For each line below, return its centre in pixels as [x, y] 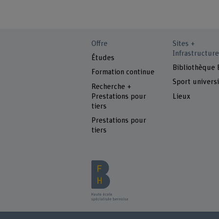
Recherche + [112, 87]
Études [103, 58]
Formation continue [123, 72]
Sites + [184, 44]
